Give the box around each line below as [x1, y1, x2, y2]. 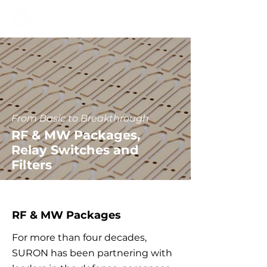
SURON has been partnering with [12, 247, 172, 259]
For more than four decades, [12, 232, 147, 243]
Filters [11, 157, 52, 172]
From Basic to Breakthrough [11, 113, 149, 124]
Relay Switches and [11, 142, 139, 157]
